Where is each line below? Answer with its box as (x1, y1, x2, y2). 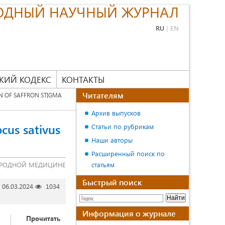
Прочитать (26, 214, 60, 222)
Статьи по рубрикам (91, 122, 154, 131)
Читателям (82, 90, 124, 100)
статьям (91, 160, 115, 169)
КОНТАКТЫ (62, 74, 104, 85)
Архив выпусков (91, 108, 141, 117)
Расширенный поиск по (91, 149, 165, 158)
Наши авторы (91, 136, 133, 144)
